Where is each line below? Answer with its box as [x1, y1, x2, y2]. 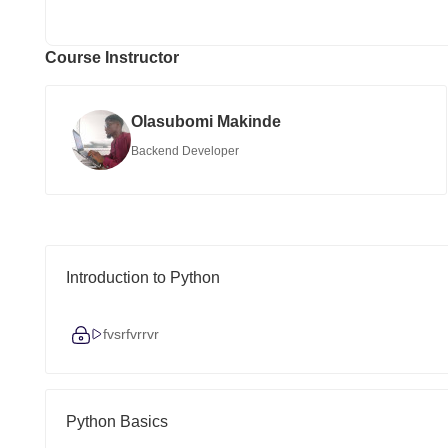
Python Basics [66, 413, 168, 430]
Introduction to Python [66, 269, 220, 286]
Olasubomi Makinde [131, 113, 281, 130]
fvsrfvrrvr [103, 326, 159, 342]
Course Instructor [45, 49, 179, 66]
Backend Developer [131, 144, 239, 158]
